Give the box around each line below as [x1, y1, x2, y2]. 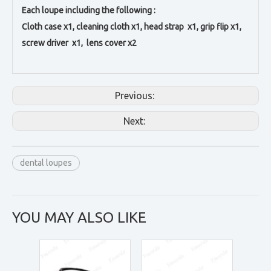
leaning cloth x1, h [80, 22, 149, 31]
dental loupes [20, 158, 72, 168]
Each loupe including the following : [22, 5, 155, 15]
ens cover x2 [89, 38, 137, 48]
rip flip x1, [205, 22, 243, 31]
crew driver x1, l [26, 38, 89, 48]
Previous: [114, 90, 157, 101]
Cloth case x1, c [22, 22, 80, 31]
